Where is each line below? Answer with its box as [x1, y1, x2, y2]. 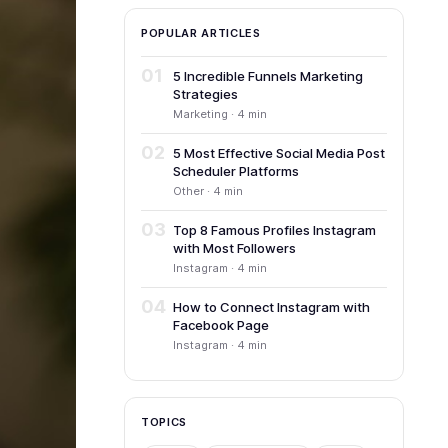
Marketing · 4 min [173, 107, 267, 121]
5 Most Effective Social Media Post [173, 145, 385, 161]
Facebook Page [173, 317, 269, 333]
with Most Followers [173, 240, 296, 256]
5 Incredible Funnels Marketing [173, 68, 363, 84]
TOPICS [141, 415, 187, 429]
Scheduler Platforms [173, 163, 299, 179]
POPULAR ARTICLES [141, 26, 261, 40]
